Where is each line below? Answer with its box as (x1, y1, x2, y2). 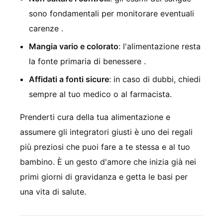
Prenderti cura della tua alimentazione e (20, 111, 170, 122)
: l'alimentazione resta (118, 41, 201, 51)
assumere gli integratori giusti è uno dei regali (20, 126, 193, 137)
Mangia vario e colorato (29, 41, 118, 51)
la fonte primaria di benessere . (29, 56, 146, 66)
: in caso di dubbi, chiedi (109, 74, 201, 84)
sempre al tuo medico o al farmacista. (29, 89, 172, 99)
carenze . (29, 23, 63, 33)
